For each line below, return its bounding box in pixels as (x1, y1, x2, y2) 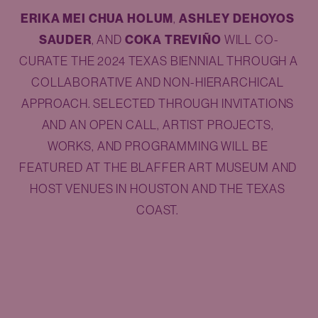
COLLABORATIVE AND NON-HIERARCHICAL (31, 75, 285, 89)
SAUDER (39, 32, 92, 47)
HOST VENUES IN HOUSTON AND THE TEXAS (30, 181, 285, 196)
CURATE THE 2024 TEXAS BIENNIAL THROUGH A (18, 53, 299, 68)
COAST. (136, 202, 182, 217)
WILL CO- (221, 32, 279, 47)
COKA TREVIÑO (124, 32, 221, 47)
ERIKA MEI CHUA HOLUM (21, 11, 174, 26)
